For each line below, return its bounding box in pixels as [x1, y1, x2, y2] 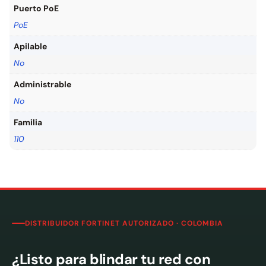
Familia [14, 117, 42, 128]
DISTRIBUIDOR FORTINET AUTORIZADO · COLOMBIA [25, 218, 224, 228]
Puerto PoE [14, 3, 59, 14]
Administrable [14, 79, 71, 90]
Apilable [14, 41, 47, 52]
